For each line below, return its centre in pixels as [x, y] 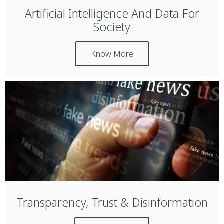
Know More [112, 54]
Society [112, 27]
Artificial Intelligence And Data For [112, 13]
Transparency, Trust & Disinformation [112, 202]
